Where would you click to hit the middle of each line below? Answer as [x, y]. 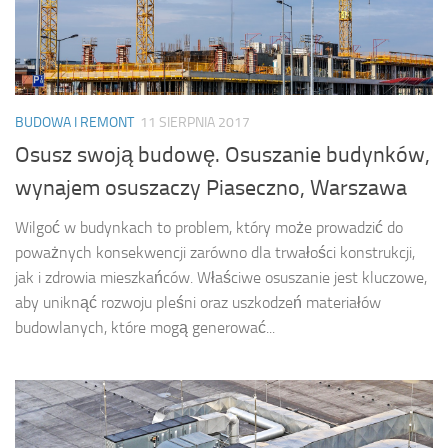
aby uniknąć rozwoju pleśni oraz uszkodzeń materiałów [198, 303]
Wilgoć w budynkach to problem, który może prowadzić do [209, 228]
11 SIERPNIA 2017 [195, 123]
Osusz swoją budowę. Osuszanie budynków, [222, 155]
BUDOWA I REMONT [74, 123]
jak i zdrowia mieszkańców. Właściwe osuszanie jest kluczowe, [221, 278]
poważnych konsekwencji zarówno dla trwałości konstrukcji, [215, 253]
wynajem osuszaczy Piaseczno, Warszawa [211, 188]
